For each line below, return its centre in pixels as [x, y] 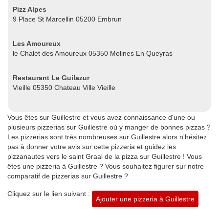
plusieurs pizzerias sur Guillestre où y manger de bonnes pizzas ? [109, 127]
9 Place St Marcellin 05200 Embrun [67, 19]
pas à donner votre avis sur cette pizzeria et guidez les [92, 146]
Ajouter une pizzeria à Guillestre [145, 199]
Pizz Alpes [30, 9]
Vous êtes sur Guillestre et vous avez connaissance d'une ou [101, 117]
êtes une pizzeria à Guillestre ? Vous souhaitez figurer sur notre [106, 166]
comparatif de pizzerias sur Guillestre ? [68, 176]
